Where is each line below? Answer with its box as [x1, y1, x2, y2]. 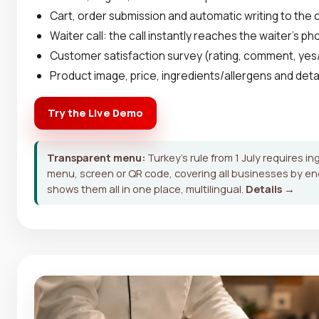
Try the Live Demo [48, 105, 144, 120]
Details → [246, 181, 295, 196]
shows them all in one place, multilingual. [47, 181, 246, 196]
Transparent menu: [47, 150, 145, 164]
